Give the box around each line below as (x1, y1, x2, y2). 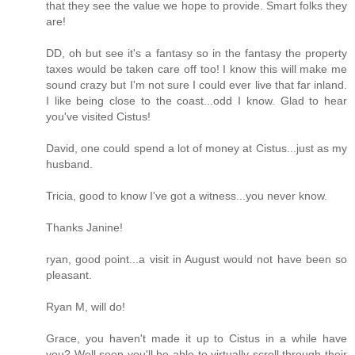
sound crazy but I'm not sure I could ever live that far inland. (46, 78, 347, 91)
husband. (46, 157, 93, 170)
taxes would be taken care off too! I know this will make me (46, 62, 347, 75)
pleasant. (46, 268, 92, 281)
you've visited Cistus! (46, 109, 151, 123)
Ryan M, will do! (46, 300, 125, 313)
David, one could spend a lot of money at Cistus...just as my (46, 141, 347, 155)
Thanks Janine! (46, 220, 123, 234)
